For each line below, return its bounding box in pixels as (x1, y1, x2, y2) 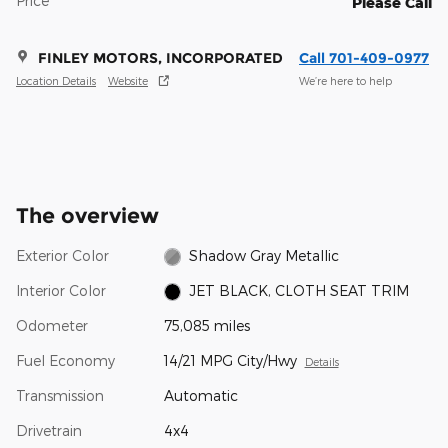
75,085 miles (163, 316, 250, 334)
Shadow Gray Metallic (189, 246, 340, 264)
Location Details (16, 74, 96, 88)
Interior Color (16, 281, 106, 299)
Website (108, 74, 148, 88)
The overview (16, 202, 159, 228)
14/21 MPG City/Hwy (163, 351, 297, 369)
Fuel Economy (16, 351, 115, 369)
